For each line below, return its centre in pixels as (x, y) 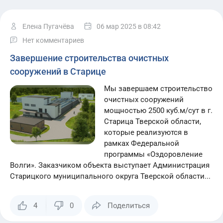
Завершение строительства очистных (89, 58)
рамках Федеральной (142, 143)
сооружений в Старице (58, 71)
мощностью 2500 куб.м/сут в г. (159, 111)
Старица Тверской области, (153, 121)
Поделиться (129, 206)
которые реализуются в (146, 132)
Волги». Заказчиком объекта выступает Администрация (110, 165)
